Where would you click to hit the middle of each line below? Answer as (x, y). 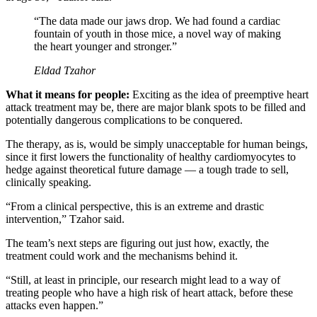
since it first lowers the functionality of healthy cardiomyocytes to (151, 156)
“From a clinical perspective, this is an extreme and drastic (135, 206)
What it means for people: (68, 94)
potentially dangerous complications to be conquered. (124, 120)
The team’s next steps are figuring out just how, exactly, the (137, 243)
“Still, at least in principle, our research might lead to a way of (143, 279)
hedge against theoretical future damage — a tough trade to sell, (147, 169)
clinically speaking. (50, 182)
